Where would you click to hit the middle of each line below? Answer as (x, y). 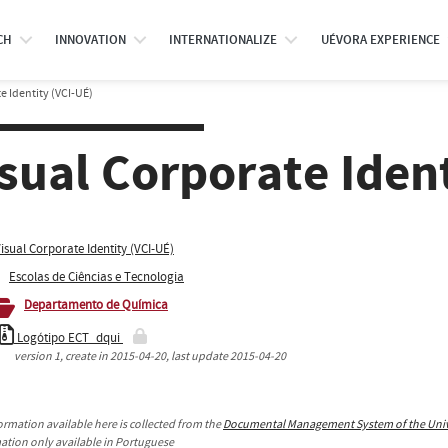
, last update (198, 356)
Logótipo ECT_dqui (68, 337)
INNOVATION (90, 40)
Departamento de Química (96, 304)
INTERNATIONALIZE (223, 40)
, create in (85, 356)
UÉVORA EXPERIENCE (380, 40)
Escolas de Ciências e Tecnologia (96, 276)
